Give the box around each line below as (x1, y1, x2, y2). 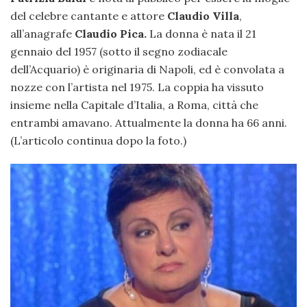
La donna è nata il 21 (149, 26, 256, 40)
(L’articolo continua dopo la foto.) (10, 133, 186, 147)
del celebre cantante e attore (10, 8, 167, 23)
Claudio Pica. (75, 26, 149, 40)
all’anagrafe (10, 26, 75, 40)
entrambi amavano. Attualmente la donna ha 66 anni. (10, 115, 287, 130)
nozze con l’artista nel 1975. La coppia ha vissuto (10, 79, 264, 94)
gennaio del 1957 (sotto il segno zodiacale (10, 44, 228, 58)
